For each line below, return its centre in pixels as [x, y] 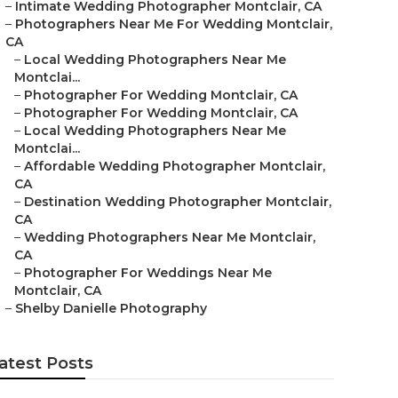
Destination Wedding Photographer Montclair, [178, 202]
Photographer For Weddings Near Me [148, 273]
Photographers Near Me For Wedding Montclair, [174, 24]
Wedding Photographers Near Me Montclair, [170, 237]
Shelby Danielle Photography [111, 308]
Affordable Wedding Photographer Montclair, [175, 166]
